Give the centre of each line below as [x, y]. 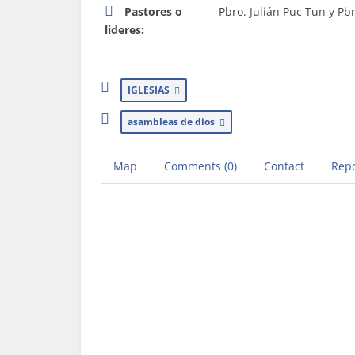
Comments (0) [200, 166]
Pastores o [153, 11]
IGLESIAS [151, 90]
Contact [284, 166]
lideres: [124, 30]
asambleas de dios [174, 122]
